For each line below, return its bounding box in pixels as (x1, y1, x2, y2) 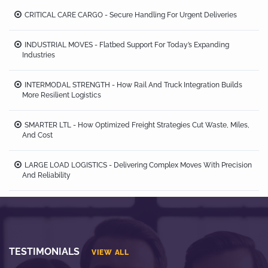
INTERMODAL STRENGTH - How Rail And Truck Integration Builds (25, 80, 242, 89)
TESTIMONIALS (9, 245, 80, 257)
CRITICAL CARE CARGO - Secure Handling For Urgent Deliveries (25, 10, 237, 19)
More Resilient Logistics (22, 90, 101, 99)
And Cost (22, 130, 53, 139)
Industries (22, 50, 55, 59)
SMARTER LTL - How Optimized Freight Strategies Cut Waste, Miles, (25, 120, 249, 129)
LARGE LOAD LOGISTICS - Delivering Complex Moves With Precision (25, 160, 252, 169)
